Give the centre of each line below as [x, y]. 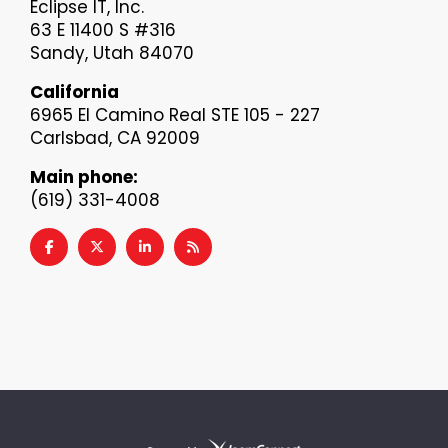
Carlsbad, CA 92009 [115, 137]
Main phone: [84, 176]
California [74, 91]
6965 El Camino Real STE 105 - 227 [175, 114]
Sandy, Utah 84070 [112, 52]
